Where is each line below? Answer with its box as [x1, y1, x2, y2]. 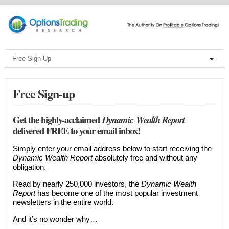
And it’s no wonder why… [12, 215, 98, 224]
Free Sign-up [12, 84, 75, 103]
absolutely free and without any [92, 153, 197, 163]
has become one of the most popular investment [35, 189, 198, 198]
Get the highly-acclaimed [12, 112, 102, 127]
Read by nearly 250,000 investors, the [12, 179, 141, 189]
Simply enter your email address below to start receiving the [12, 144, 212, 153]
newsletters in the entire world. [12, 198, 113, 207]
